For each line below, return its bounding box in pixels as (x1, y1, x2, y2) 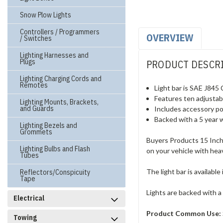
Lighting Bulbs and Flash (20, 144, 90, 153)
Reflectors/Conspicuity (20, 168, 90, 177)
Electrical (13, 194, 44, 203)
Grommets (20, 127, 52, 136)
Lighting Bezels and (20, 121, 77, 130)
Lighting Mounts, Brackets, (20, 98, 99, 107)
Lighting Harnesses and (20, 51, 89, 60)
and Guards (20, 104, 54, 113)
